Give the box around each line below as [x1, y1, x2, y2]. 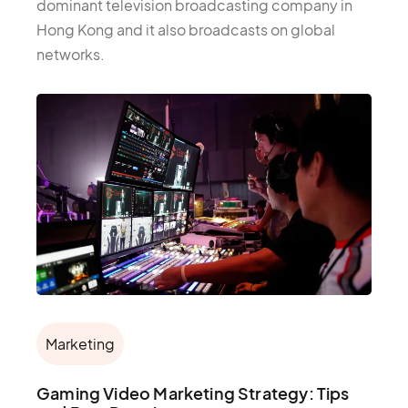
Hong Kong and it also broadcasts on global [36, 20, 335, 40]
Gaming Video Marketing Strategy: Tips [36, 382, 350, 404]
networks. [36, 45, 105, 65]
